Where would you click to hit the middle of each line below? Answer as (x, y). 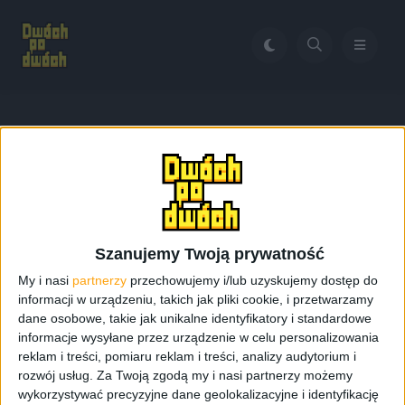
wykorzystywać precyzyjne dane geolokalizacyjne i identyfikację (198, 394)
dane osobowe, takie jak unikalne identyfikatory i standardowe (195, 318)
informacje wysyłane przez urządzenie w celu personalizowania (198, 337)
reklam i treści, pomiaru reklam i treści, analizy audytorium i (187, 356)
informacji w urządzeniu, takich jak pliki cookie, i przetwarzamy (196, 299)
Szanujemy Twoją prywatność (209, 254)
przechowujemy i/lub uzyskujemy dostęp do (252, 280)
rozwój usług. (56, 375)
